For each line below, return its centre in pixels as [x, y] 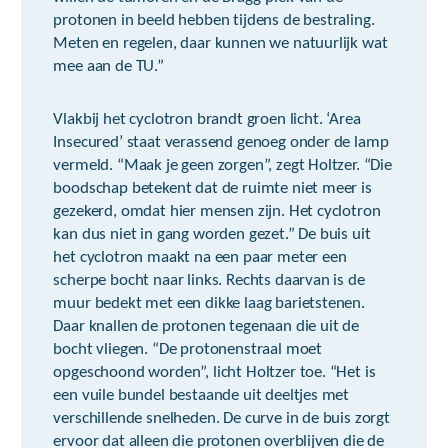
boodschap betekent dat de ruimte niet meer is [212, 188]
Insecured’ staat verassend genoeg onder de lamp [221, 142]
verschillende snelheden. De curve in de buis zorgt [221, 418]
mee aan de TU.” [108, 66]
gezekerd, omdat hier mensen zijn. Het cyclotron [217, 211]
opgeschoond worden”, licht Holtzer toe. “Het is [214, 372]
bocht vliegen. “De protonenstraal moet [188, 349]
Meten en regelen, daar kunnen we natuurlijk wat [220, 43]
